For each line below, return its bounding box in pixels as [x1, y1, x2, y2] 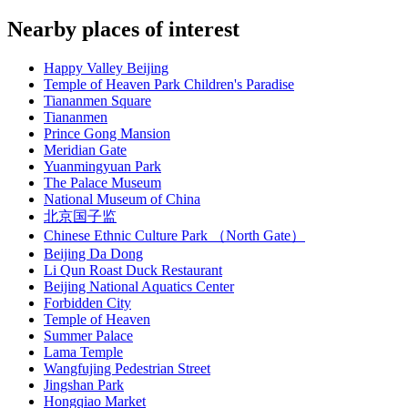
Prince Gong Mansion [44, 126, 170, 142]
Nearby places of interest [7, 17, 240, 42]
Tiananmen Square [44, 93, 151, 109]
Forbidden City [44, 295, 131, 311]
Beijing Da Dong [44, 246, 143, 262]
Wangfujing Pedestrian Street [44, 361, 210, 377]
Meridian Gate [44, 142, 127, 158]
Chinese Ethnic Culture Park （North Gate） [44, 228, 305, 244]
